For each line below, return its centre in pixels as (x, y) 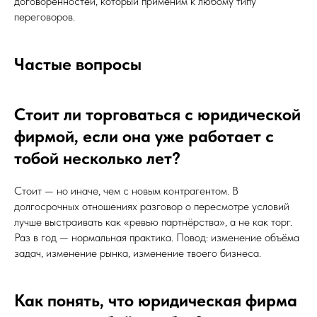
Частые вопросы (78, 64)
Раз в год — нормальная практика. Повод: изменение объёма (157, 237)
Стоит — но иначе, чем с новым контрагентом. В (126, 191)
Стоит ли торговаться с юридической (157, 114)
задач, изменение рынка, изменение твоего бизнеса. (138, 253)
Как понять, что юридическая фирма (156, 300)
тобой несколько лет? (97, 158)
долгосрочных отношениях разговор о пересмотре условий (152, 206)
